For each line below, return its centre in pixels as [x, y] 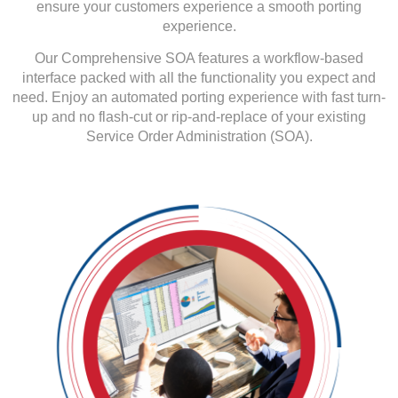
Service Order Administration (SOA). [199, 137]
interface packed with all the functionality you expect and [199, 78]
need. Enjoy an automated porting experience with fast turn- [199, 98]
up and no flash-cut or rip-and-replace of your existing [199, 117]
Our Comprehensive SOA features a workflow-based [199, 59]
